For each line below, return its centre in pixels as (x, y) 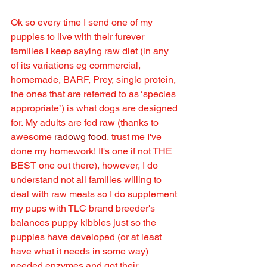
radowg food (80, 137)
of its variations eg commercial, (77, 66)
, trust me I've (135, 137)
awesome (32, 137)
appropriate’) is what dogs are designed (95, 108)
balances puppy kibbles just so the (85, 223)
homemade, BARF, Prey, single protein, (94, 80)
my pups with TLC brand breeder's (84, 209)
